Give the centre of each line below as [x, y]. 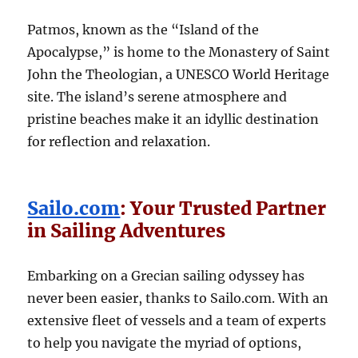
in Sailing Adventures [127, 231]
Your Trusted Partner [229, 209]
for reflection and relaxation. [119, 142]
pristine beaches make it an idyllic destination [173, 119]
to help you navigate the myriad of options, [165, 343]
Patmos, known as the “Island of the [143, 30]
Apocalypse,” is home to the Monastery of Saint [179, 52]
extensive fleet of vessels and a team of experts [177, 321]
